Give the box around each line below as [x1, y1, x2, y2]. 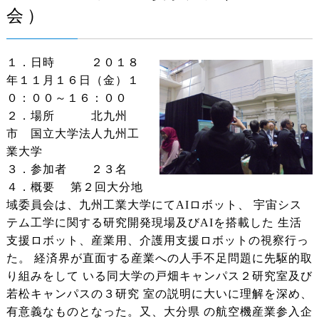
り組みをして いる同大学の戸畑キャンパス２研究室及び [6, 270, 313, 283]
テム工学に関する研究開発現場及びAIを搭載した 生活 [6, 216, 302, 229]
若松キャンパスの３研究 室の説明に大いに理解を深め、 [6, 288, 313, 300]
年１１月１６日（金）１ [6, 74, 140, 87]
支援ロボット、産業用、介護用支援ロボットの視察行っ [6, 234, 309, 247]
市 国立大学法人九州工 [6, 127, 140, 140]
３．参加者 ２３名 [6, 163, 131, 176]
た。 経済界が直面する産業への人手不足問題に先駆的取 [6, 252, 313, 265]
